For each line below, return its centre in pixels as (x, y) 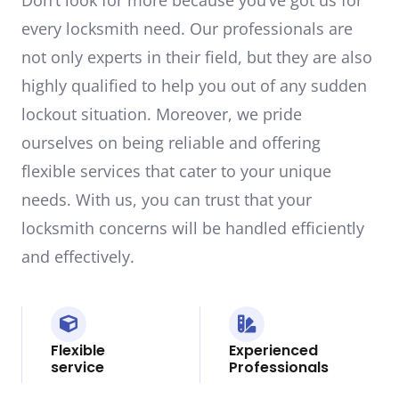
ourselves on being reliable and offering (171, 142)
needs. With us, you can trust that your (167, 199)
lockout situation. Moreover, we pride (162, 114)
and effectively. (78, 256)
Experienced (273, 350)
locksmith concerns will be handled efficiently (193, 228)
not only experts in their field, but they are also (197, 57)
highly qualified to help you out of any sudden (194, 85)
